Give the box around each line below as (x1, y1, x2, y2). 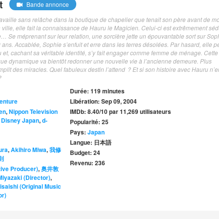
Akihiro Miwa (11, 145, 46, 154)
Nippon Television (9, 107, 58, 116)
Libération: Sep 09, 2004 (70, 97, 137, 106)
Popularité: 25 (70, 117, 109, 127)
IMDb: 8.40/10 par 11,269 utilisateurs (70, 107, 172, 116)
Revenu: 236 (70, 158, 106, 168)
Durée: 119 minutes (70, 87, 125, 96)
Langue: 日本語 (70, 138, 112, 147)
